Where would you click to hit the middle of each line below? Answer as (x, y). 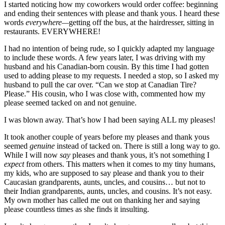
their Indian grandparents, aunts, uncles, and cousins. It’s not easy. (108, 191)
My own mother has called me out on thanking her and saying (102, 200)
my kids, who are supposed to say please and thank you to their (104, 173)
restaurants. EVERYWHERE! (52, 32)
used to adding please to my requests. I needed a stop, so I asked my (111, 76)
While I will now (32, 155)
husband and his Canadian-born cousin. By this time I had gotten (106, 67)
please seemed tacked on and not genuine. (70, 103)
